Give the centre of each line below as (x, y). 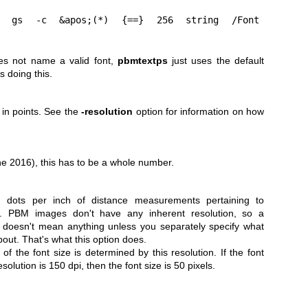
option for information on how (199, 112)
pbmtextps (142, 61)
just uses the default (216, 61)
